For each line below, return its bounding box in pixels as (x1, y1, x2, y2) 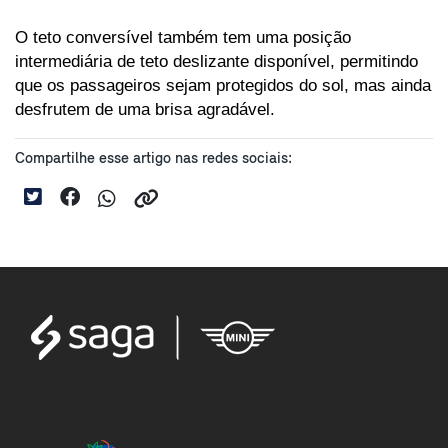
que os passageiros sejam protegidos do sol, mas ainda (15, 74, 431, 95)
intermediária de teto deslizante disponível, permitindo (15, 50, 418, 71)
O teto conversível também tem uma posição (15, 26, 351, 47)
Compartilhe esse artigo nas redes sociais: (15, 150, 292, 167)
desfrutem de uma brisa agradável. (15, 98, 275, 119)
